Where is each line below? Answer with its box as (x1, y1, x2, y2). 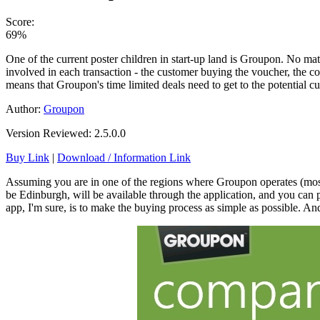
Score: (6, 15, 34, 28)
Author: (6, 102, 44, 115)
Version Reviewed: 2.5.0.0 (6, 126, 126, 139)
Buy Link (6, 151, 49, 164)
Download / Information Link (57, 151, 191, 164)
